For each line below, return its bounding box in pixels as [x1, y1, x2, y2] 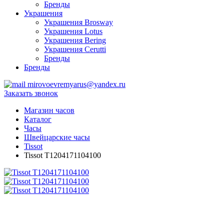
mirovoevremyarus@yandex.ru [27, 80, 125, 89]
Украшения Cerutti [44, 45, 106, 54]
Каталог [24, 115, 51, 124]
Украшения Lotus [44, 27, 102, 36]
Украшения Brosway [44, 18, 113, 27]
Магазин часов [24, 106, 74, 115]
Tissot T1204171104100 [24, 151, 101, 160]
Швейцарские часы [24, 133, 90, 142]
